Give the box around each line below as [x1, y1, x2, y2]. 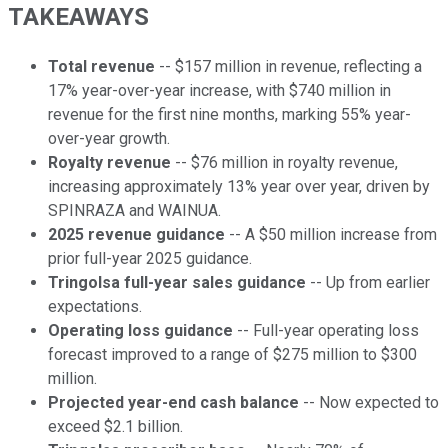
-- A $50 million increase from [225, 225, 437, 245]
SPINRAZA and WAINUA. [48, 201, 221, 221]
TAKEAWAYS [8, 3, 149, 32]
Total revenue [48, 57, 155, 77]
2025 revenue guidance [48, 225, 225, 245]
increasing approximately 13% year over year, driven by [48, 177, 430, 197]
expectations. [48, 297, 142, 317]
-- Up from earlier [306, 273, 430, 293]
